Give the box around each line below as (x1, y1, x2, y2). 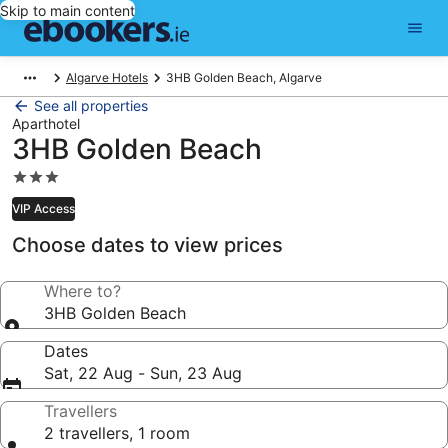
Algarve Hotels (66, 70, 148, 85)
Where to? (44, 281, 121, 301)
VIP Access (12, 201, 75, 216)
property (11, 208, 78, 228)
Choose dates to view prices (12, 233, 283, 257)
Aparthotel (12, 115, 80, 132)
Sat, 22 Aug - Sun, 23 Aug (44, 363, 242, 383)
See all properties (34, 97, 148, 114)
